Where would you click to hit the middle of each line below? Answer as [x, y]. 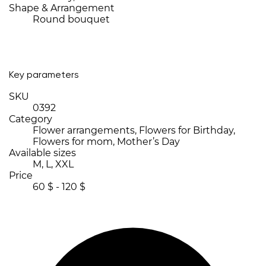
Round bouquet [71, 20]
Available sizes [42, 153]
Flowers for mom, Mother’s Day [106, 142]
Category [31, 119]
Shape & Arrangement [62, 8]
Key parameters [44, 76]
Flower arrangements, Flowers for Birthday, [134, 131]
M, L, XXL [53, 164]
